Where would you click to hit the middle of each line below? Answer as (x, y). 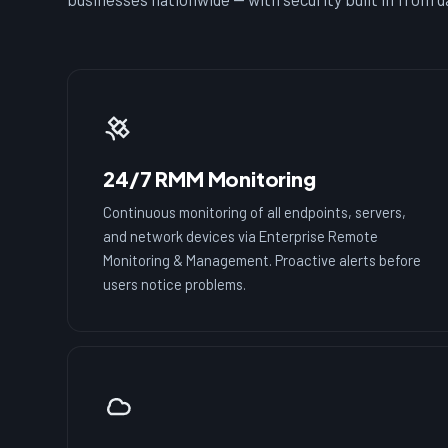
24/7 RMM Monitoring (209, 178)
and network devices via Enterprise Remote (241, 235)
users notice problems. (175, 283)
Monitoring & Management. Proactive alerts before (262, 259)
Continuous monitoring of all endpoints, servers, (255, 211)
